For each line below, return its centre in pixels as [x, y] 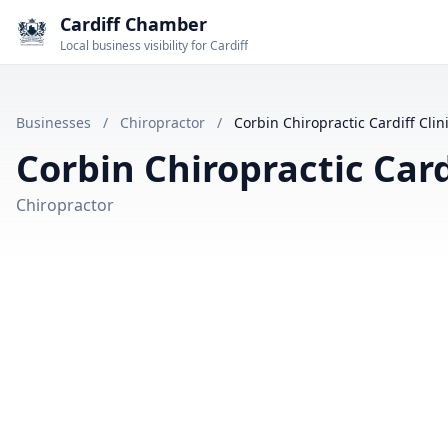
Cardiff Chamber [133, 24]
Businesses [53, 122]
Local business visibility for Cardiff [154, 45]
